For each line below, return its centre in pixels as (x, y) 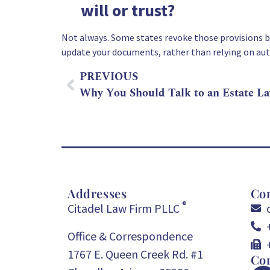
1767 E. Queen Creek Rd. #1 (135, 254)
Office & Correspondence (130, 236)
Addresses (97, 193)
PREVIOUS (109, 77)
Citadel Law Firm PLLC (125, 208)
